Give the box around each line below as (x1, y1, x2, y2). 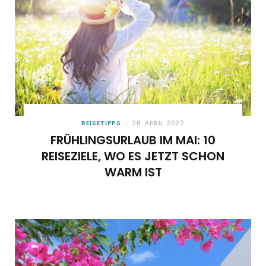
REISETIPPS (81, 118, 122, 128)
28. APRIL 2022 (132, 118, 185, 128)
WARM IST (104, 163, 162, 180)
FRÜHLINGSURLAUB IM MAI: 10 (50, 131, 216, 148)
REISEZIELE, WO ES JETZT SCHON (42, 147, 224, 164)
